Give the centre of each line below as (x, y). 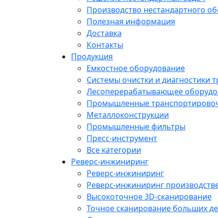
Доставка (104, 33)
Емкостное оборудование (136, 68)
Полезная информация (131, 21)
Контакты (105, 45)
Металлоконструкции (128, 115)
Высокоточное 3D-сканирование (149, 196)
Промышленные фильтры (136, 126)
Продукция (92, 56)
